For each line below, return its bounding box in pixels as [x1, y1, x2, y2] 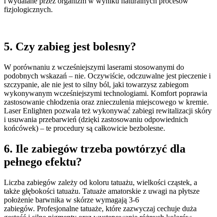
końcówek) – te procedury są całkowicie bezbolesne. [4, 124, 165, 132]
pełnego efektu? [4, 155, 82, 168]
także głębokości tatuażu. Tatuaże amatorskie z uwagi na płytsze [4, 186, 200, 195]
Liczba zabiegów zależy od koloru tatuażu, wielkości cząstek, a [4, 178, 197, 186]
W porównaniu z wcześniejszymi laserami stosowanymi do [4, 62, 184, 71]
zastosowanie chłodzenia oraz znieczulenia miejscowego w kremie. [4, 97, 209, 106]
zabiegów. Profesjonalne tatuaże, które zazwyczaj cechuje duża [4, 204, 197, 213]
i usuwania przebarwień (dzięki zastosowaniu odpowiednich [4, 115, 188, 124]
